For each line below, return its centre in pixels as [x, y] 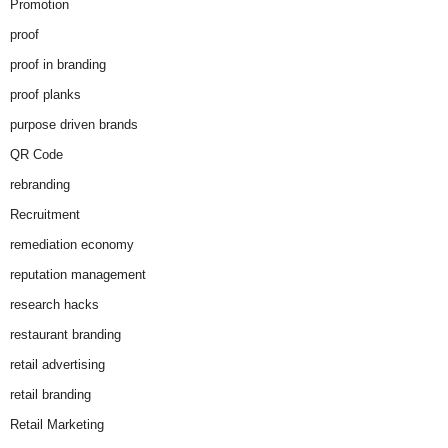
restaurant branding [65, 335]
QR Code [36, 155]
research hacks [54, 305]
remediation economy [72, 245]
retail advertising [57, 365]
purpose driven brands [74, 125]
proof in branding [58, 65]
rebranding [40, 185]
